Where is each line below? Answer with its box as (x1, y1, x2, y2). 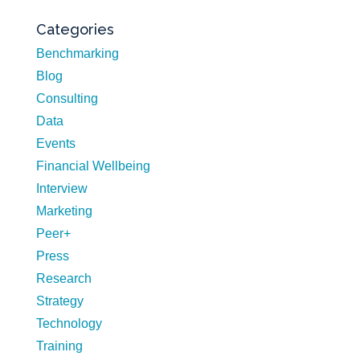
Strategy (35, 293, 84, 308)
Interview (35, 181, 88, 195)
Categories (35, 20, 114, 38)
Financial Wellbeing (35, 158, 150, 173)
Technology (35, 316, 102, 330)
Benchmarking (35, 46, 119, 60)
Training (35, 338, 83, 353)
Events (35, 136, 76, 150)
